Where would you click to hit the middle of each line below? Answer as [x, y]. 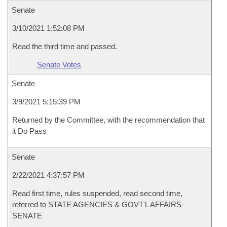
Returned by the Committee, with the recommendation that [108, 120]
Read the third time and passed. [65, 46]
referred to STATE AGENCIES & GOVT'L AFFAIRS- [98, 204]
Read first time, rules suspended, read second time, [97, 193]
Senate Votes [59, 65]
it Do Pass [29, 131]
